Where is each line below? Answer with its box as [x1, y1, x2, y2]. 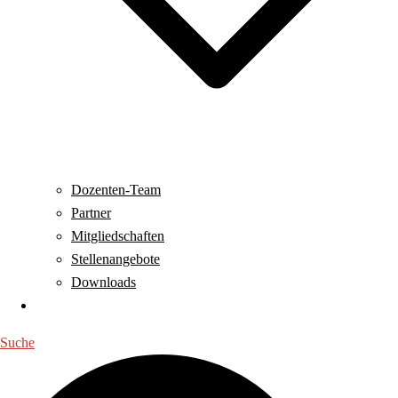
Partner [71, 205, 111, 220]
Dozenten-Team [71, 182, 161, 197]
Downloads [71, 275, 136, 290]
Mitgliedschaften [71, 228, 164, 243]
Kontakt [36, 298, 81, 313]
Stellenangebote [71, 251, 160, 267]
